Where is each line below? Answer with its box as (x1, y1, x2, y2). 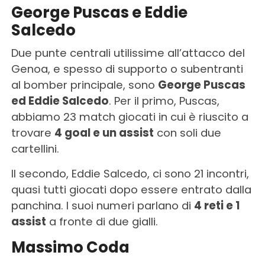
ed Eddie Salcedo (11, 93, 109, 108)
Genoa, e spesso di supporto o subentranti (11, 61, 243, 76)
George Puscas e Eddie (11, 1, 188, 23)
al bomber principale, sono (11, 77, 158, 92)
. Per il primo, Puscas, (108, 93, 219, 108)
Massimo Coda (11, 236, 130, 258)
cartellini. (11, 141, 59, 156)
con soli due (153, 125, 221, 140)
